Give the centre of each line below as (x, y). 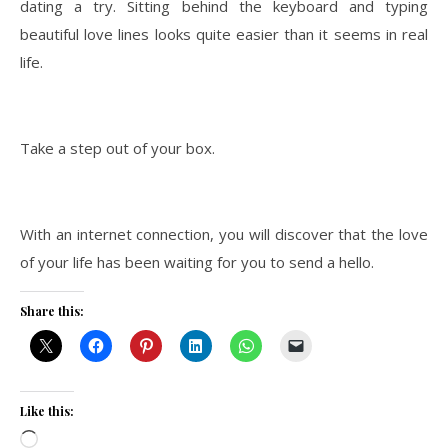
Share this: (52, 310)
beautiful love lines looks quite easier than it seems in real (224, 33)
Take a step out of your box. (117, 147)
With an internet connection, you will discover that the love (224, 233)
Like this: (47, 410)
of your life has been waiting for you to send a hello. (197, 261)
